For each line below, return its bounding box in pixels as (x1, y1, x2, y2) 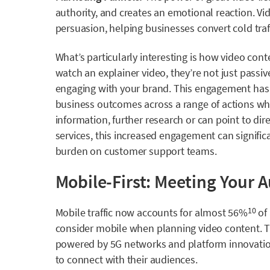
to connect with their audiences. (55, 252, 198, 266)
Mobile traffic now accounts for (55, 205, 195, 219)
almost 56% (194, 205, 248, 219)
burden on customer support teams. (55, 143, 217, 158)
